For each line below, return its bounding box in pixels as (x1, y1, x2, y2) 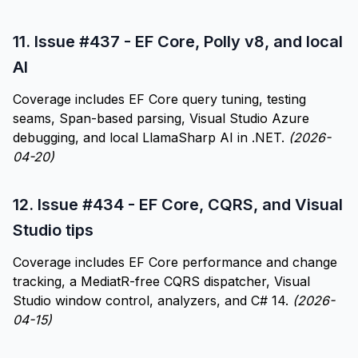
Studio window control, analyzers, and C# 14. (13, 292, 292, 308)
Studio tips (13, 221, 93, 240)
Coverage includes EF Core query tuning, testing (13, 91, 306, 107)
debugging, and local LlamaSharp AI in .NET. (13, 129, 288, 145)
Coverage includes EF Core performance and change (13, 254, 337, 270)
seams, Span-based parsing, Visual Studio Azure (13, 110, 309, 126)
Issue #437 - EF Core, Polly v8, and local (34, 32, 343, 51)
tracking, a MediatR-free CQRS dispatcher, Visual (13, 273, 310, 289)
